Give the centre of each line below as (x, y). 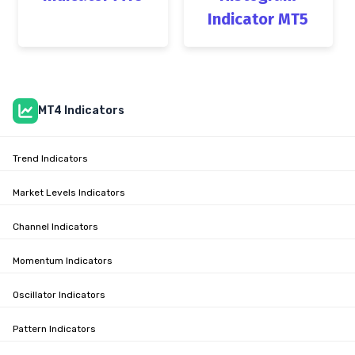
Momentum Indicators (63, 260)
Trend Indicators (50, 158)
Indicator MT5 (258, 19)
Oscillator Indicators (59, 294)
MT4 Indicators (81, 110)
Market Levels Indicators (69, 192)
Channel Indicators (55, 226)
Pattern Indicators (54, 328)
